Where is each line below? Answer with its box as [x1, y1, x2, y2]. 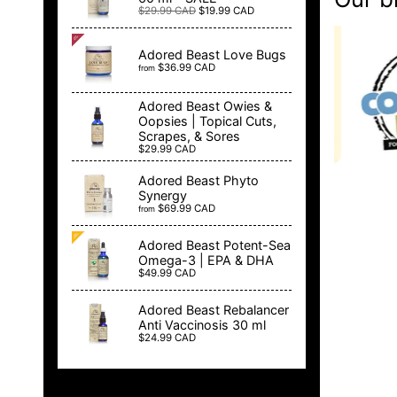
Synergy [138, 187, 187, 203]
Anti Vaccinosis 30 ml [138, 316, 266, 332]
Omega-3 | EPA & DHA [138, 252, 274, 268]
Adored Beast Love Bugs [138, 47, 286, 63]
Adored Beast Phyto [138, 172, 259, 188]
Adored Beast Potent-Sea [138, 237, 291, 253]
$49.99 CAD [138, 266, 196, 279]
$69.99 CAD [158, 201, 215, 214]
